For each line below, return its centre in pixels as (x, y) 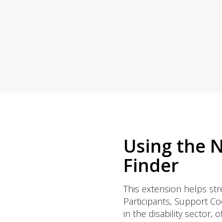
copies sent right (76, 8)
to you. (56, 21)
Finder (151, 165)
